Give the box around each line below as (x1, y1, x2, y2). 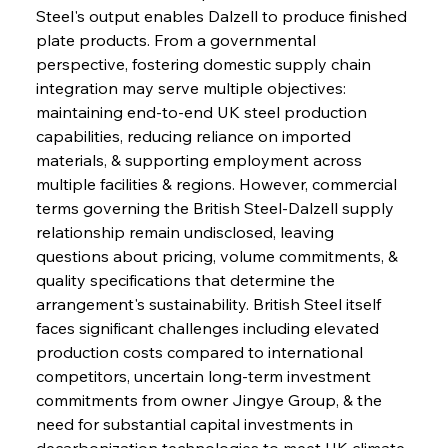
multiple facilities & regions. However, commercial (35, 173, 401, 194)
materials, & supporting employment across (35, 149, 366, 170)
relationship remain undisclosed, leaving (35, 221, 338, 242)
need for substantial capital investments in (35, 413, 357, 434)
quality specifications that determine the (35, 269, 339, 290)
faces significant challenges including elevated (35, 317, 383, 338)
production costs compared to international (35, 341, 367, 362)
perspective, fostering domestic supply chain (35, 53, 375, 74)
